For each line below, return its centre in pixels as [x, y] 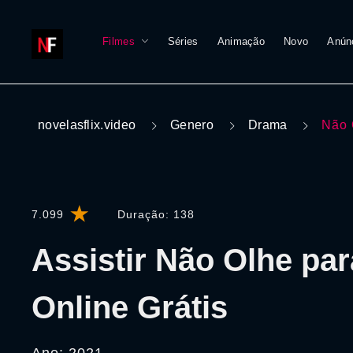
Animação [241, 41]
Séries [183, 41]
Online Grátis [130, 307]
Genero [192, 125]
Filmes [119, 41]
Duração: [145, 214]
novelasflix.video [87, 125]
